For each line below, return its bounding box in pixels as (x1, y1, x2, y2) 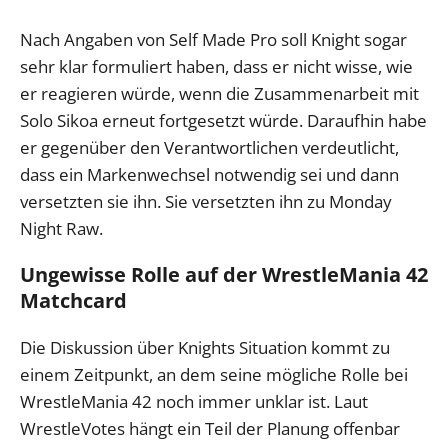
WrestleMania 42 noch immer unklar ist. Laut (20, 390, 368, 414)
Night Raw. (20, 217, 103, 241)
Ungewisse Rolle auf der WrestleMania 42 (20, 261, 428, 289)
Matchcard (20, 287, 127, 315)
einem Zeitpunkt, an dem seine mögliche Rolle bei (20, 363, 408, 387)
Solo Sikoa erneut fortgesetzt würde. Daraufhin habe (20, 109, 427, 133)
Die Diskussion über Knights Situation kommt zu (20, 336, 390, 360)
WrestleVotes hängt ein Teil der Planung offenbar (20, 417, 400, 441)
